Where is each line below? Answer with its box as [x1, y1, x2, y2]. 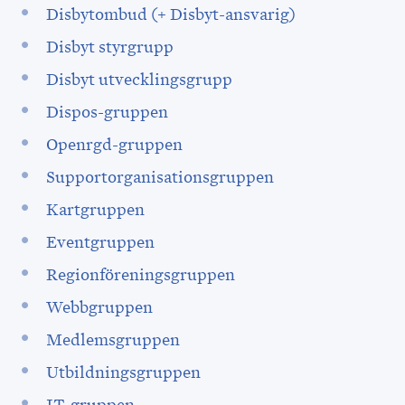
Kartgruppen [45, 201, 145, 219]
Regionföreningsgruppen [45, 266, 239, 284]
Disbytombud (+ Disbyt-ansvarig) [45, 5, 296, 24]
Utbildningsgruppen [45, 363, 204, 381]
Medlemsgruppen [45, 331, 184, 349]
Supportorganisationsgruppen [45, 168, 274, 186]
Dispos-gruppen [45, 103, 168, 121]
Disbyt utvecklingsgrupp [45, 71, 236, 89]
